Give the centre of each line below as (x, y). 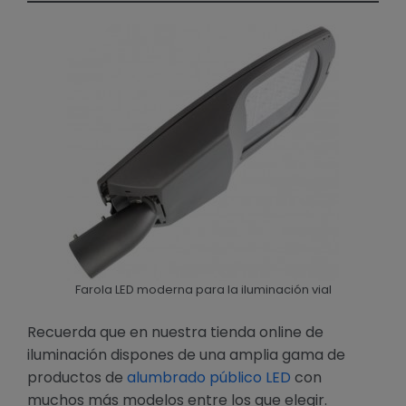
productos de (77, 378)
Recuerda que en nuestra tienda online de (175, 333)
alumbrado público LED (209, 378)
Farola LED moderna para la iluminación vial (203, 290)
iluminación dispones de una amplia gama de (186, 355)
